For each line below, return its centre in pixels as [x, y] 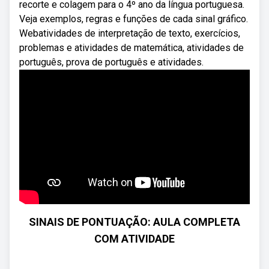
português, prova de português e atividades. [111, 62]
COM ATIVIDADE [134, 239]
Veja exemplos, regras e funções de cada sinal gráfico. [134, 19]
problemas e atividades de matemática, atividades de [131, 48]
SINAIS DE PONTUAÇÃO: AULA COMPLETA [134, 222]
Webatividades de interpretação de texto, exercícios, [130, 33]
